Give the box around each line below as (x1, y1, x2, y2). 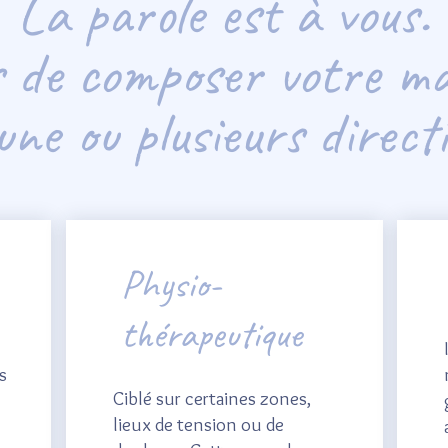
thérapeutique (120, 309, 302, 359)
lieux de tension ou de (112, 413, 284, 436)
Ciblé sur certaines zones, (112, 387, 311, 410)
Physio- (120, 259, 221, 309)
